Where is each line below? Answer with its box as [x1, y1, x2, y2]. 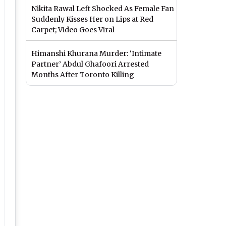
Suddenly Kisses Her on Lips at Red [31, 15, 153, 24]
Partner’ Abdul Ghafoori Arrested [31, 60, 149, 69]
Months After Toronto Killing [31, 70, 134, 80]
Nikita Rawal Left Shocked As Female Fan [31, 4, 174, 14]
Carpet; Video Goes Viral [31, 25, 115, 35]
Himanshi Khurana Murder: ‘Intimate [31, 49, 161, 59]
